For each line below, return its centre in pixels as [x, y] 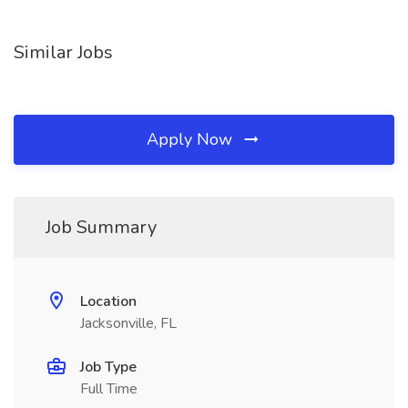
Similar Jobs [63, 52]
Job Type [108, 367]
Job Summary [101, 227]
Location [108, 301]
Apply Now [192, 139]
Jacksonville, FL [128, 323]
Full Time [109, 389]
